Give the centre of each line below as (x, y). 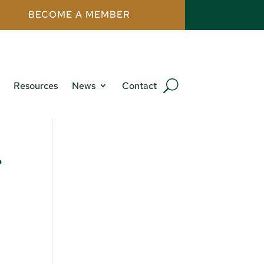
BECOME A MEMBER (79, 15)
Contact (139, 86)
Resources (35, 86)
